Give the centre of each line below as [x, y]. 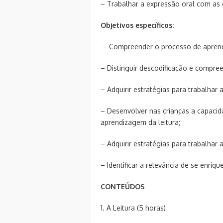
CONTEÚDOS [123, 186]
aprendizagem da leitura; [140, 122]
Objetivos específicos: [137, 25]
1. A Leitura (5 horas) [133, 208]
